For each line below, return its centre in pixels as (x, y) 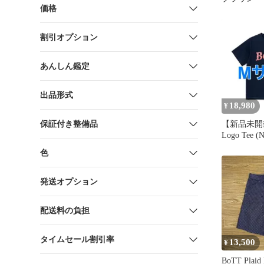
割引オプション (69, 37)
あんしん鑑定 (65, 66)
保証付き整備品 (69, 124)
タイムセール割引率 (77, 239)
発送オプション (69, 181)
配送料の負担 (65, 210)
